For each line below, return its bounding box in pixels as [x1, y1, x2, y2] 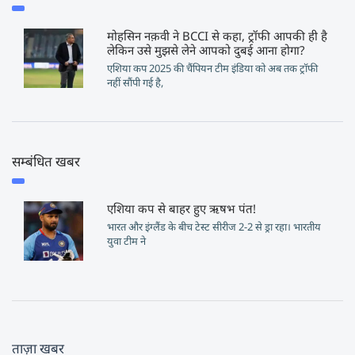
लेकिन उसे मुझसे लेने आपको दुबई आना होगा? [106, 42, 305, 58]
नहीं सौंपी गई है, [106, 75, 163, 90]
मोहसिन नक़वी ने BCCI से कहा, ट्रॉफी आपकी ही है [106, 28, 327, 44]
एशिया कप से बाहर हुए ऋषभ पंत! [106, 200, 256, 216]
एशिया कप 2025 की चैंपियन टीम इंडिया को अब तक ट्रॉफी [106, 61, 318, 75]
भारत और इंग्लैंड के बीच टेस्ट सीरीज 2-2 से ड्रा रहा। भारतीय [106, 219, 321, 234]
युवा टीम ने [106, 234, 146, 248]
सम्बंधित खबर [12, 152, 80, 170]
